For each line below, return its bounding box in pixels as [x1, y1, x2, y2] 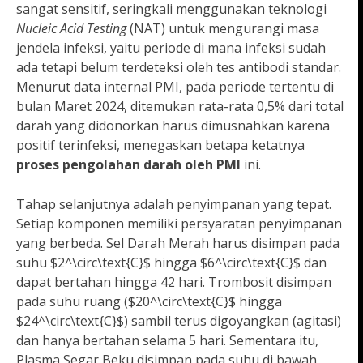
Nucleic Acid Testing [16, 19, 126, 38]
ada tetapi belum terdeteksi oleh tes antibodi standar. [16, 58, 341, 77]
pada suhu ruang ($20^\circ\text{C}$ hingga [16, 293, 282, 311]
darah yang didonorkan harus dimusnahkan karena [16, 117, 330, 135]
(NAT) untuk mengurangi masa [126, 19, 319, 38]
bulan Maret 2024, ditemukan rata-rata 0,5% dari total [16, 97, 344, 116]
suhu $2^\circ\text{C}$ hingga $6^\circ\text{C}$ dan [16, 254, 327, 272]
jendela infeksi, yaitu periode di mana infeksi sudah [16, 39, 326, 58]
